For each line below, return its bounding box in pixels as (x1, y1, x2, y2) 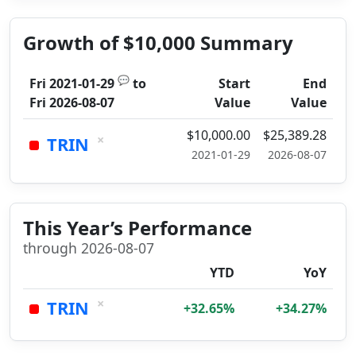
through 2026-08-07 (23, 238, 154, 257)
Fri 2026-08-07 (29, 94, 114, 111)
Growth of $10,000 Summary (23, 29, 293, 56)
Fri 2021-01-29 (29, 75, 114, 92)
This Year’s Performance (23, 215, 252, 241)
